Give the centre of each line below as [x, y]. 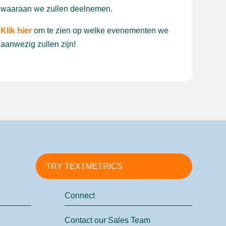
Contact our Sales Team [108, 220]
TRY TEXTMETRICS [84, 166]
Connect [80, 196]
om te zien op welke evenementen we [100, 31]
